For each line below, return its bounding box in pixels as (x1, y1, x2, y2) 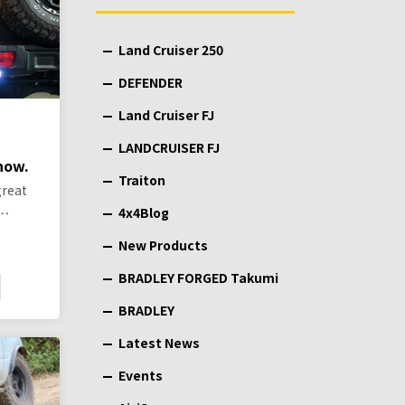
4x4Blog (118, 203, 169, 221)
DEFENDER (118, 73, 183, 91)
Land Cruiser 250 (118, 41, 223, 59)
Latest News (118, 334, 200, 352)
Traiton (118, 171, 165, 189)
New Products (118, 236, 208, 254)
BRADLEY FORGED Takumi (118, 268, 278, 287)
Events (118, 366, 163, 384)
